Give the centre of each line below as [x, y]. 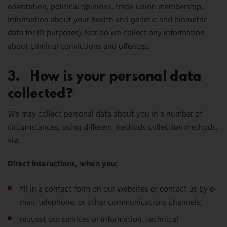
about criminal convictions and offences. [79, 47]
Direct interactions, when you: [63, 164]
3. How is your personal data [105, 77]
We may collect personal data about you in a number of [105, 115]
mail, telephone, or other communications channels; [111, 203]
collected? [40, 94]
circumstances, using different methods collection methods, [113, 128]
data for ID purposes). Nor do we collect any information [106, 33]
